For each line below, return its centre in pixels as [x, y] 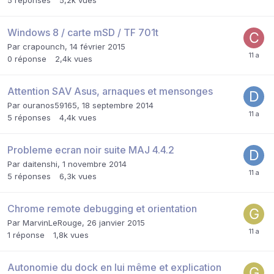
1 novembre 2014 [94, 164]
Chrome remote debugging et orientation [102, 208]
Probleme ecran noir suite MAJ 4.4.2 [91, 150]
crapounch [44, 46]
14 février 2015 [98, 46]
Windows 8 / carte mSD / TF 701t [83, 32]
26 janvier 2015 [116, 222]
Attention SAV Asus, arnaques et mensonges [110, 91]
